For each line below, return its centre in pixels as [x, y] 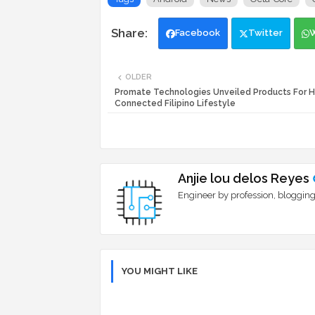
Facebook [198, 33]
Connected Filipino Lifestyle [175, 104]
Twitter [265, 33]
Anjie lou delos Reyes [244, 179]
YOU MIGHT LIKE [160, 271]
